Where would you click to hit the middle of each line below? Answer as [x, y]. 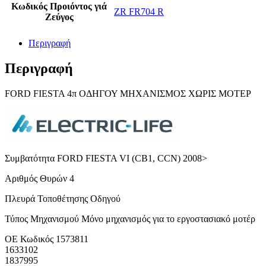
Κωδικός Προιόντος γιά [59, 7]
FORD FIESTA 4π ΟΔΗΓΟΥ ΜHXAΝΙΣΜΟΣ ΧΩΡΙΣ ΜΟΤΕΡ [128, 94]
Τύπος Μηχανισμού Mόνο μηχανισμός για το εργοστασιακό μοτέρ [130, 219]
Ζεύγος [59, 17]
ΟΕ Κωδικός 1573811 [47, 239]
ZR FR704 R [139, 12]
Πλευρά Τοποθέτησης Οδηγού [63, 199]
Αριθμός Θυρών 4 [39, 179]
